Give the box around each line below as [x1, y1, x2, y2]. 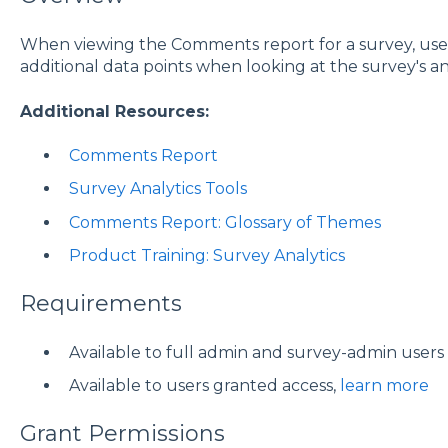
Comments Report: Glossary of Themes [68, 212, 381, 232]
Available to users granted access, [68, 376, 340, 396]
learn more [339, 376, 429, 396]
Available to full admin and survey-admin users [68, 343, 444, 363]
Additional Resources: [19, 101, 209, 121]
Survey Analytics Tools [68, 179, 247, 199]
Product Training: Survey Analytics [68, 245, 345, 265]
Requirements [19, 289, 182, 317]
